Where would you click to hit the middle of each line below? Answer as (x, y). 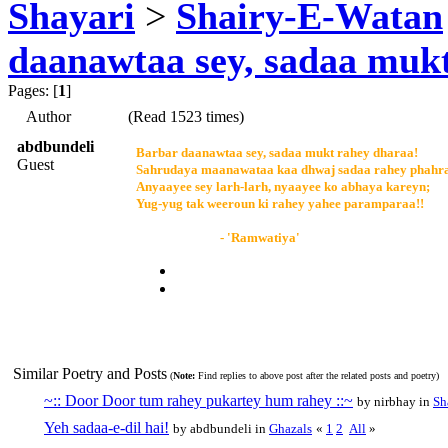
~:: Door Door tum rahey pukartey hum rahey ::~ (198, 400)
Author (48, 116)
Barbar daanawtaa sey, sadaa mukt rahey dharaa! (277, 152)
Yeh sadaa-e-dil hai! (106, 427)
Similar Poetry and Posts (90, 373)
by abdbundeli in (221, 428)
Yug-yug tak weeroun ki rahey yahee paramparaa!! (280, 203)
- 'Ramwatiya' (218, 237)
